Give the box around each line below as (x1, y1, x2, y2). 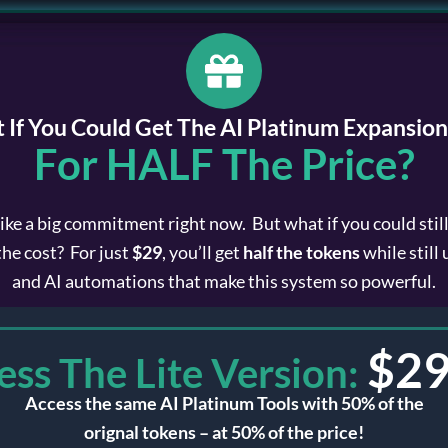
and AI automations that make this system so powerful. (12, 269, 436, 292)
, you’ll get (162, 240, 243, 263)
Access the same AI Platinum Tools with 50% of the (24, 392, 424, 415)
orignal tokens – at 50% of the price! (84, 421, 364, 444)
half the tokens (243, 240, 360, 263)
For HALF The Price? (33, 138, 415, 189)
